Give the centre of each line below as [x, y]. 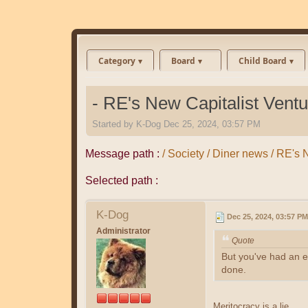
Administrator [123, 231]
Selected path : [121, 180]
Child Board [262, 61]
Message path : [122, 153]
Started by [114, 124]
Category [117, 61]
